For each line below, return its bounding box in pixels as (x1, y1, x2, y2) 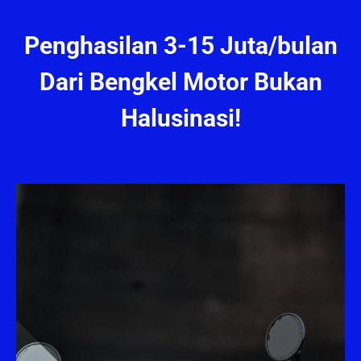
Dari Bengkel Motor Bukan (39, 68, 322, 96)
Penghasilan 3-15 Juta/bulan (23, 31, 338, 60)
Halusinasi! (120, 104, 241, 132)
